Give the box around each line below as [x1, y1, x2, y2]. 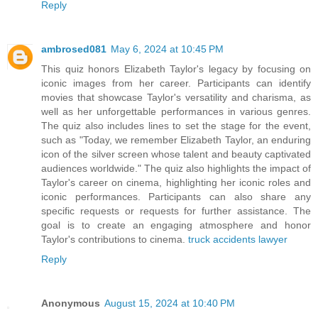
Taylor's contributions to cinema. [41, 233, 188, 245]
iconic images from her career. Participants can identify [41, 77, 311, 89]
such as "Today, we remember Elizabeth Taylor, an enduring [41, 133, 311, 146]
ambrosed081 [41, 43, 106, 55]
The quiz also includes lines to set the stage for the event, [41, 119, 311, 131]
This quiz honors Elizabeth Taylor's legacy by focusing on [41, 62, 311, 75]
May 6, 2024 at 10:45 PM [111, 43, 224, 55]
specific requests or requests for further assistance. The [41, 204, 311, 216]
